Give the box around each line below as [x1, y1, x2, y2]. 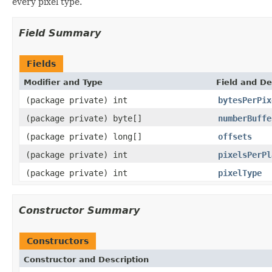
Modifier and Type [24, 77, 103, 87]
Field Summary [19, 27, 101, 39]
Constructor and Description [24, 254, 149, 264]
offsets [218, 131, 252, 141]
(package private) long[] [25, 131, 142, 141]
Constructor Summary [19, 204, 140, 216]
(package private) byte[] [25, 113, 142, 123]
